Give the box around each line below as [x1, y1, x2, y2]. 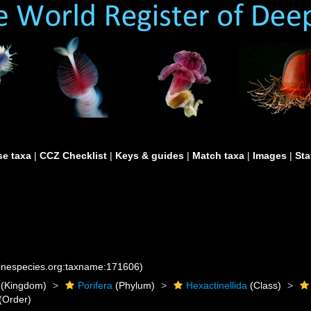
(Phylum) [112, 280, 155, 291]
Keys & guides [115, 150, 184, 161]
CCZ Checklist [40, 150, 107, 161]
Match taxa [192, 150, 244, 161]
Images [253, 150, 287, 161]
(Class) [247, 280, 282, 291]
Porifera [78, 280, 113, 291]
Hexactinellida [186, 280, 248, 291]
